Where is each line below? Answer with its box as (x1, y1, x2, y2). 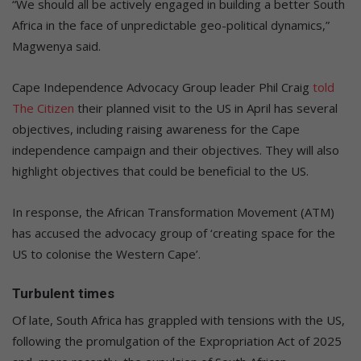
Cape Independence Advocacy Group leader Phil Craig (12, 78, 313, 95)
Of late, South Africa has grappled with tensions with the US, (12, 312, 345, 329)
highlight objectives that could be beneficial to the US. (12, 162, 309, 179)
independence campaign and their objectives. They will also (12, 141, 339, 158)
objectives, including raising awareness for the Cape (12, 120, 300, 137)
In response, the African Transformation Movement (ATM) (12, 203, 334, 220)
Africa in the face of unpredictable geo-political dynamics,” (12, 16, 330, 33)
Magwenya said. (12, 37, 101, 54)
